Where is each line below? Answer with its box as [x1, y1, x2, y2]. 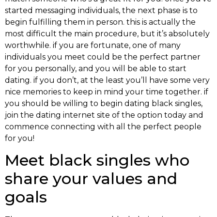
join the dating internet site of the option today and [5, 110, 203, 120]
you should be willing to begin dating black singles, [5, 99, 202, 108]
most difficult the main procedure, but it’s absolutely [5, 29, 210, 38]
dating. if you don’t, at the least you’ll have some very [5, 76, 210, 85]
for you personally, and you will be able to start [5, 64, 186, 73]
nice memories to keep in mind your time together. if [5, 87, 208, 96]
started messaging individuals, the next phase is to [5, 6, 198, 15]
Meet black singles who [5, 151, 189, 170]
